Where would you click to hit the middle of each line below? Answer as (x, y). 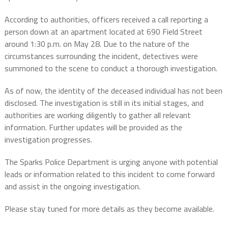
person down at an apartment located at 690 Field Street (103, 31)
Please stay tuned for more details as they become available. (109, 208)
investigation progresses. (48, 139)
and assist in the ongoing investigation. (72, 186)
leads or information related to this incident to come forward (109, 174)
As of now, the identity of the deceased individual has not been (113, 90)
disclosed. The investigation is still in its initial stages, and (104, 103)
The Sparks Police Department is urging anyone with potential (111, 162)
